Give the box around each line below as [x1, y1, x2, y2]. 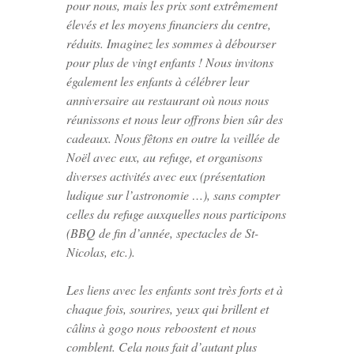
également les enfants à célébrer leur [66, 72, 249, 89]
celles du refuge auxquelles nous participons [66, 205, 286, 222]
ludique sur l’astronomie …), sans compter [66, 186, 280, 203]
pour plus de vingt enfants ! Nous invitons [66, 53, 273, 70]
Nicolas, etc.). [66, 243, 135, 260]
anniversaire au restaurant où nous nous [66, 91, 269, 108]
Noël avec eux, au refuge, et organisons [66, 148, 262, 165]
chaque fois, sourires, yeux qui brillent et [66, 299, 269, 317]
